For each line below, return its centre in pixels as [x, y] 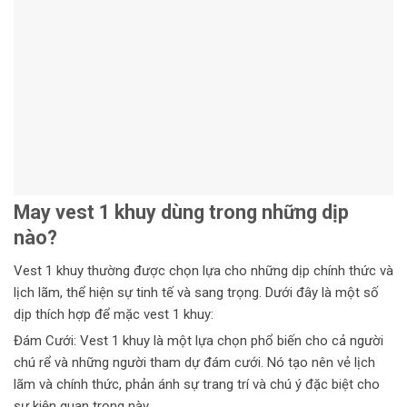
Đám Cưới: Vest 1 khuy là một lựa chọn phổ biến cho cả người [199, 341]
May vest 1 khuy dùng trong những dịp [181, 212]
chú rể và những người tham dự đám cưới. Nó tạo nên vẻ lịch [194, 363]
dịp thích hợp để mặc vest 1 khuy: [114, 315]
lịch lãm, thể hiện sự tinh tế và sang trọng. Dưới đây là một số [196, 293]
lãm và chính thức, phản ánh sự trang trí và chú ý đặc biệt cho [197, 385]
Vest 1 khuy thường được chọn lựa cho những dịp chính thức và [203, 271]
